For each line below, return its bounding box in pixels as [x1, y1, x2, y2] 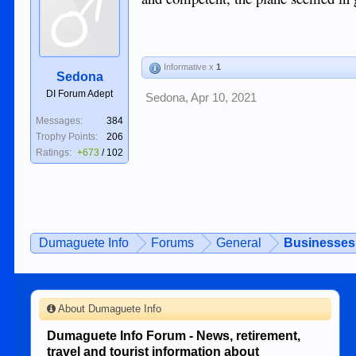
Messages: [36, 115, 83, 126]
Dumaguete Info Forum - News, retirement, [47, 329, 301, 342]
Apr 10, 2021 [191, 91, 257, 104]
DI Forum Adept [46, 88, 114, 99]
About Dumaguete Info [56, 303, 162, 315]
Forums [151, 236, 195, 250]
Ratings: [36, 147, 72, 158]
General [216, 236, 262, 250]
